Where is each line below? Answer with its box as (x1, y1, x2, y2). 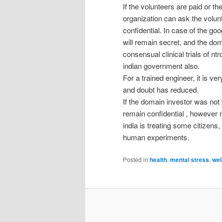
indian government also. (123, 60, 200, 71)
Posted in (123, 155, 148, 164)
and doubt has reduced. (123, 84, 199, 95)
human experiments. (123, 131, 189, 142)
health (150, 155, 167, 164)
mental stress (170, 155, 209, 164)
